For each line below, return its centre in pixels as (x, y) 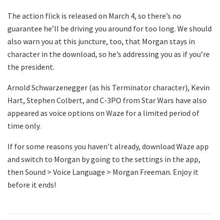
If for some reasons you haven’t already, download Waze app (108, 146)
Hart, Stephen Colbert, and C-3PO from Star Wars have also (107, 100)
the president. (31, 67)
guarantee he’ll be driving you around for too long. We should (110, 28)
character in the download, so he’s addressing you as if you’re (109, 54)
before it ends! (32, 184)
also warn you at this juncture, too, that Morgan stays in (101, 41)
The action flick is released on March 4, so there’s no (94, 15)
